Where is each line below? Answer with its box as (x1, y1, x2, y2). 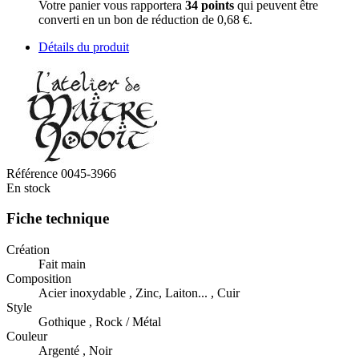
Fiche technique (6, 210, 109, 228)
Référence (6, 166, 61, 180)
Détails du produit (38, 39, 129, 54)
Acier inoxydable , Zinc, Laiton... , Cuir (38, 286, 240, 301)
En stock (6, 180, 50, 195)
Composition (6, 272, 71, 286)
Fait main (38, 257, 86, 272)
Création (6, 243, 50, 257)
